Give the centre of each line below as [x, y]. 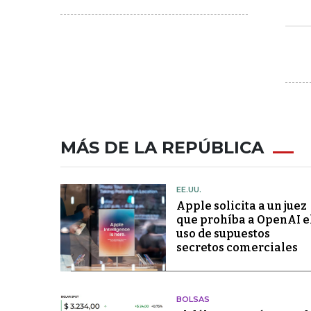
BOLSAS [193, 300]
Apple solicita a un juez [241, 206]
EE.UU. [188, 190]
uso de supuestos [223, 234]
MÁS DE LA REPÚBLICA [162, 148]
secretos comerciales [237, 247]
